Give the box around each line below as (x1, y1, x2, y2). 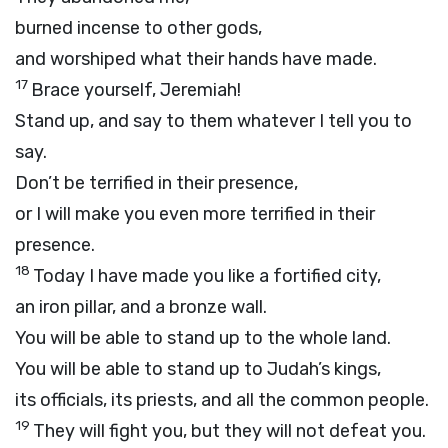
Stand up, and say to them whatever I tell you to (15, 110, 412, 132)
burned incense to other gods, (15, 17, 262, 39)
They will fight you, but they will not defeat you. (33, 420, 426, 442)
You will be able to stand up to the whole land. (15, 327, 391, 349)
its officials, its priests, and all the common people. (15, 389, 429, 411)
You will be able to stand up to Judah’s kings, (15, 358, 381, 380)
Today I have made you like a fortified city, (33, 265, 381, 287)
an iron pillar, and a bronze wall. (15, 296, 267, 318)
